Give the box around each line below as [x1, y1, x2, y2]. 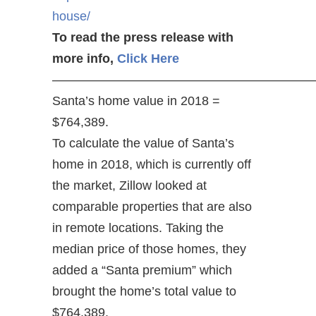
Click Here [117, 51, 179, 66]
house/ [52, 9, 94, 24]
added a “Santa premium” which [52, 263, 232, 278]
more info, [52, 51, 117, 66]
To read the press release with [52, 30, 233, 45]
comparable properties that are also [52, 200, 252, 214]
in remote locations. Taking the [52, 221, 224, 236]
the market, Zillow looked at [52, 178, 207, 193]
